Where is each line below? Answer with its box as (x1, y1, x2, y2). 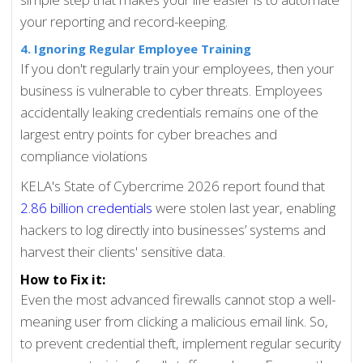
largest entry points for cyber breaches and (20, 125, 278, 144)
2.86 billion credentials (20, 199, 153, 218)
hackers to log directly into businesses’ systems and (20, 220, 327, 240)
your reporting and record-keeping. (20, 12, 228, 32)
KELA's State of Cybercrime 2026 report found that (20, 177, 326, 196)
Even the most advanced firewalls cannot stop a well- (20, 290, 336, 310)
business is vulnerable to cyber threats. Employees (20, 81, 323, 100)
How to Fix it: (20, 271, 106, 289)
